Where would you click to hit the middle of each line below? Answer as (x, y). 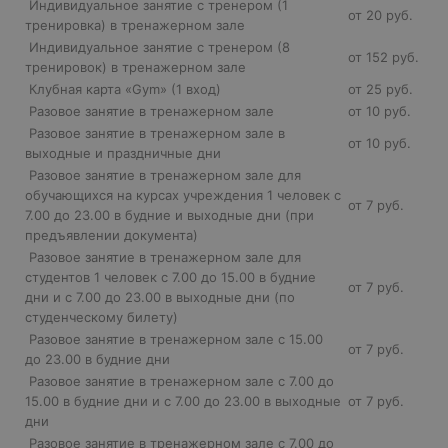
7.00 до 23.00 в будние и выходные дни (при (169, 214)
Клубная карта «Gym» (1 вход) (125, 88)
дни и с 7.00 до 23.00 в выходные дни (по (160, 296)
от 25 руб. (380, 88)
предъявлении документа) (113, 234)
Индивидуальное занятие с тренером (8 (157, 46)
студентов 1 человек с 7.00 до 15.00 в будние (170, 276)
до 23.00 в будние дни (99, 358)
